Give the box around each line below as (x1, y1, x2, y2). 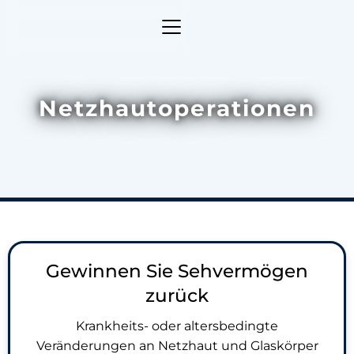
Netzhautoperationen (39, 94, 315, 122)
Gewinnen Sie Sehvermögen (46, 260, 308, 282)
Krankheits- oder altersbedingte (76, 318, 278, 333)
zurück (145, 284, 209, 307)
